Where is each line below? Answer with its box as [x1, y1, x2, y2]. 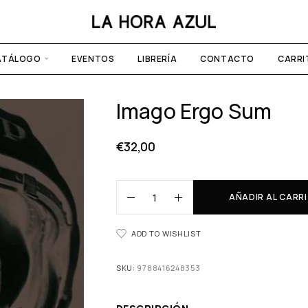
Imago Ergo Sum [116, 97, 272, 126]
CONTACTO [200, 53, 255, 65]
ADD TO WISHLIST [131, 228, 201, 239]
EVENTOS [71, 53, 115, 65]
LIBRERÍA [137, 53, 177, 65]
